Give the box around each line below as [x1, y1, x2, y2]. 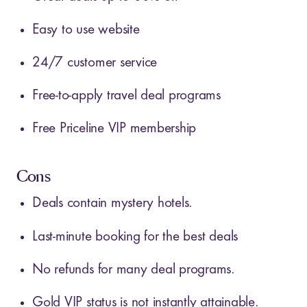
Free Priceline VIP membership [32, 121, 197, 136]
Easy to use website [32, 23, 140, 38]
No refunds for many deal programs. [32, 262, 235, 277]
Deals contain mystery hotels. [32, 196, 193, 211]
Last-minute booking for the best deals [32, 229, 238, 244]
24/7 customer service [32, 56, 158, 71]
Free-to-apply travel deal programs [32, 88, 221, 103]
